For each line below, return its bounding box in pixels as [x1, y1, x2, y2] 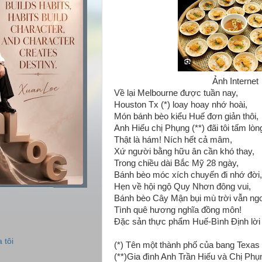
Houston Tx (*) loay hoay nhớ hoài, [114, 100, 247, 109]
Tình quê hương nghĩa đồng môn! [114, 205, 242, 215]
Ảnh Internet [212, 77, 261, 86]
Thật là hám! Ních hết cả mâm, [114, 135, 232, 144]
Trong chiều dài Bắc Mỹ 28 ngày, [114, 158, 239, 168]
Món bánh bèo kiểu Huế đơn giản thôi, [114, 112, 258, 121]
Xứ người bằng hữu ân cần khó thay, [114, 147, 254, 156]
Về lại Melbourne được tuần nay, [114, 88, 238, 98]
